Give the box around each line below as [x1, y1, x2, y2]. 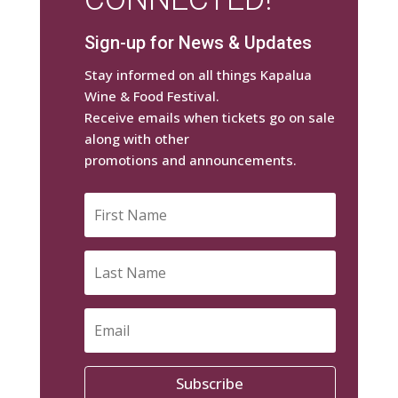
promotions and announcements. [84, 151, 297, 170]
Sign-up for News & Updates [84, 32, 312, 54]
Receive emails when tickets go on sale [84, 108, 335, 127]
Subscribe [176, 373, 244, 394]
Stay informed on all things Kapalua [84, 66, 312, 84]
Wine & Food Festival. [84, 87, 219, 106]
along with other [84, 130, 189, 148]
